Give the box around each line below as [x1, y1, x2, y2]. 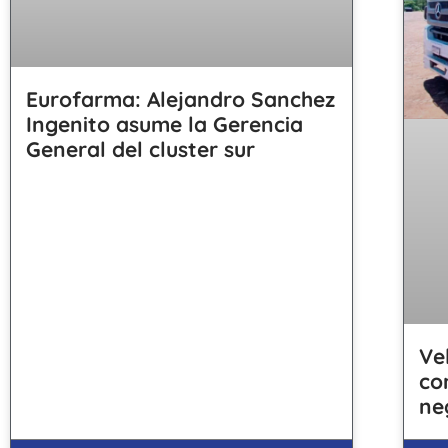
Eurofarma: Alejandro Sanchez [26, 85, 335, 112]
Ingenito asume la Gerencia [26, 110, 303, 137]
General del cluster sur [26, 135, 255, 162]
